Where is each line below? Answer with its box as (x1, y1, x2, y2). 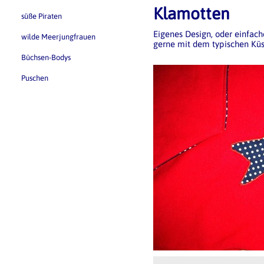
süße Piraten (21, 12, 62, 21)
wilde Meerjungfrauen (21, 32, 95, 41)
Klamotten (153, 4, 230, 23)
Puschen (21, 74, 48, 82)
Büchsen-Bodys (21, 53, 71, 62)
